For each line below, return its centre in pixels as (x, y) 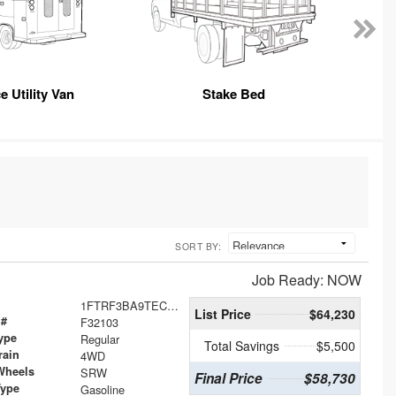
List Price (222, 313)
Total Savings (242, 345)
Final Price (228, 378)
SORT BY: (198, 246)
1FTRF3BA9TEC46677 (172, 305)
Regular (99, 339)
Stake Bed (233, 94)
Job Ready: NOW (307, 279)
